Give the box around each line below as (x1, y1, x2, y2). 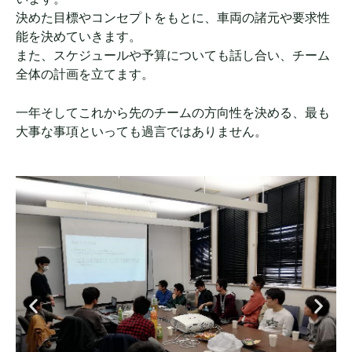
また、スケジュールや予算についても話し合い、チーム (16, 47, 330, 62)
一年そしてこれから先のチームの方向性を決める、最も (16, 104, 330, 119)
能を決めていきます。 (16, 28, 141, 43)
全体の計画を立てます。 (16, 66, 154, 81)
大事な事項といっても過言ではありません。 (16, 123, 267, 138)
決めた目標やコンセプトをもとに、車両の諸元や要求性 (16, 9, 330, 24)
